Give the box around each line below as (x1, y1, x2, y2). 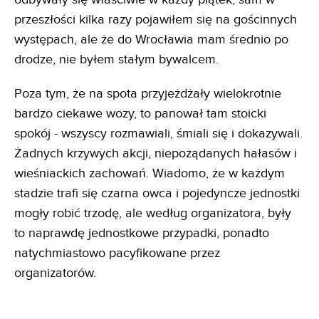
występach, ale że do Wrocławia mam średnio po (14, 31, 288, 47)
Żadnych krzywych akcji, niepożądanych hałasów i (14, 145, 297, 161)
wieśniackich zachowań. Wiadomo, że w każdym (14, 165, 285, 181)
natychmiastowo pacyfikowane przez (14, 245, 220, 261)
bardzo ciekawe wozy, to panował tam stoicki (14, 105, 266, 121)
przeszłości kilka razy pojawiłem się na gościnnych (14, 11, 297, 27)
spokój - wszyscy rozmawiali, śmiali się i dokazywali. (14, 125, 303, 141)
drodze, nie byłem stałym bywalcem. (14, 51, 219, 67)
